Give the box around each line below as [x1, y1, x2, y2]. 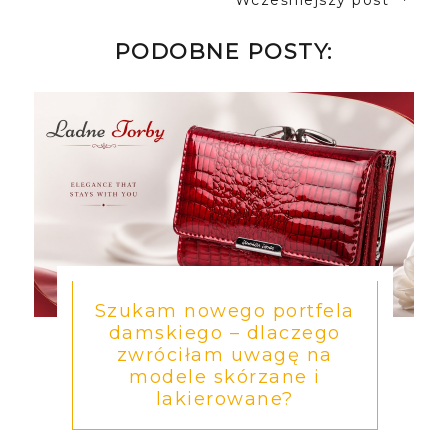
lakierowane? [155, 388, 294, 411]
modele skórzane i [129, 366, 321, 389]
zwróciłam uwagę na [116, 344, 333, 367]
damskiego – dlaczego [108, 322, 341, 345]
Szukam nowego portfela [94, 300, 355, 323]
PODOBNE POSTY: [114, 39, 333, 65]
